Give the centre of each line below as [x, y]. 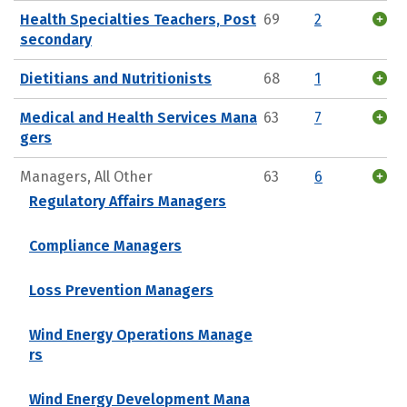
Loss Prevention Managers [121, 290]
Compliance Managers [105, 245]
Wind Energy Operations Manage [141, 334]
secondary [56, 39]
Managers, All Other [86, 176]
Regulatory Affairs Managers [128, 201]
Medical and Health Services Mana [139, 117]
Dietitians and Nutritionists [116, 78]
